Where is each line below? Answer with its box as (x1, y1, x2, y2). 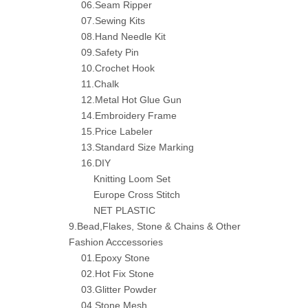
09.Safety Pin (81, 47, 139, 58)
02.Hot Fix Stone (81, 268, 154, 279)
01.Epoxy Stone (81, 252, 150, 263)
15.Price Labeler (81, 126, 153, 137)
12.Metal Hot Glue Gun (81, 94, 181, 105)
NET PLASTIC (93, 205, 155, 216)
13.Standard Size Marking (81, 142, 194, 153)
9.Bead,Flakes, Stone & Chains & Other (69, 221, 241, 232)
